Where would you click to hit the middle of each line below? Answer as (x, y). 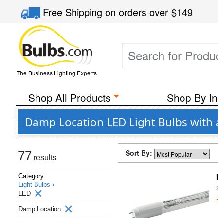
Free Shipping (74, 12)
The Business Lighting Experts (56, 73)
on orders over (138, 12)
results (44, 157)
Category (31, 176)
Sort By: (140, 153)
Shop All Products (69, 97)
